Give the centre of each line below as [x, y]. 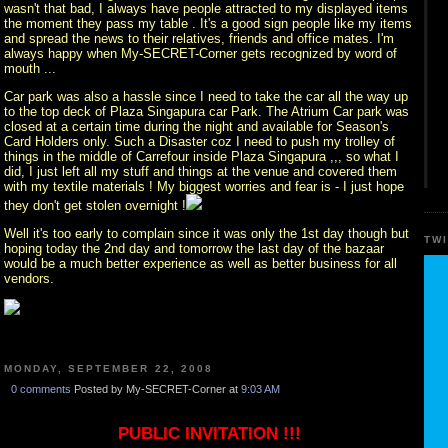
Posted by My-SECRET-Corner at [157, 388]
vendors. [29, 279]
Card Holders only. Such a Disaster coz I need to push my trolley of [199, 142]
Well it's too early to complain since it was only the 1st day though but [206, 234]
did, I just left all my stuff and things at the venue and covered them [200, 172]
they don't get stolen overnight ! [95, 206]
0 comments [40, 388]
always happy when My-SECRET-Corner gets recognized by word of [200, 54]
